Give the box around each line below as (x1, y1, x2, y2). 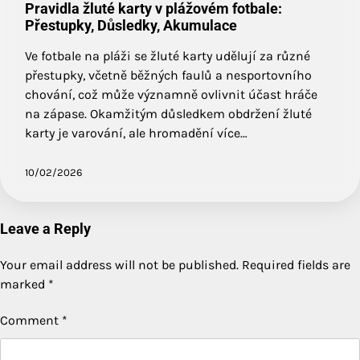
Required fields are (242, 256, 350, 272)
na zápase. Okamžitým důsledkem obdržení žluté (25, 105, 312, 121)
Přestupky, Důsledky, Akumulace (25, 16, 237, 34)
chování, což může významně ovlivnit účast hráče (25, 86, 317, 102)
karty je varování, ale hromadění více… (25, 125, 247, 141)
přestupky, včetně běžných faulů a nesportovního (25, 67, 312, 83)
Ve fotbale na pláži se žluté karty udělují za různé (25, 47, 310, 63)
